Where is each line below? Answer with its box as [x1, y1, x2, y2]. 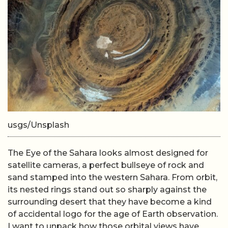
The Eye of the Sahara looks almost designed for [8, 148, 208, 158]
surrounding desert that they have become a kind [8, 197, 212, 207]
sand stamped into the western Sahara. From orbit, [8, 173, 217, 182]
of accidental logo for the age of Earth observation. [8, 209, 218, 219]
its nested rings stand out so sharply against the [8, 185, 207, 194]
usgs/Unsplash [8, 120, 69, 130]
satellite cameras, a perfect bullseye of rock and [8, 160, 204, 170]
